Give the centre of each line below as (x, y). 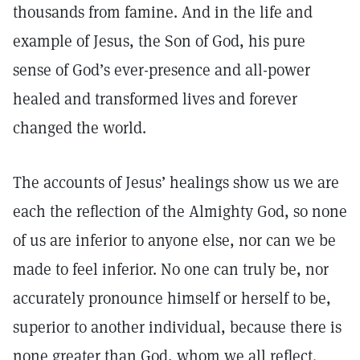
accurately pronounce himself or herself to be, (172, 298)
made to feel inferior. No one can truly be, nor (171, 269)
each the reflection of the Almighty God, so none (180, 211)
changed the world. (82, 128)
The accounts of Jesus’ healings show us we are (176, 182)
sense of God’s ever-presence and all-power (162, 70)
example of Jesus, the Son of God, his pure (159, 41)
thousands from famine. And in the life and (163, 12)
